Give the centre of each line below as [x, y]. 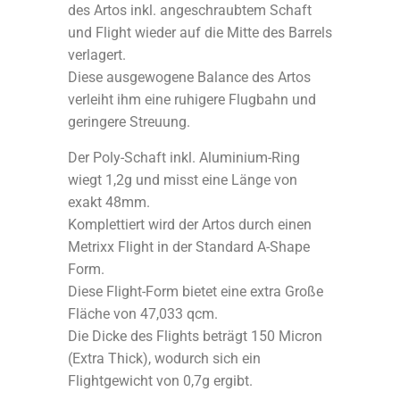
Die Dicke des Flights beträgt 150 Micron [195, 336]
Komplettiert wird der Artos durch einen [190, 224]
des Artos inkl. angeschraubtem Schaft [190, 11]
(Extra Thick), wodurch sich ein [164, 358]
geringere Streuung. [129, 122]
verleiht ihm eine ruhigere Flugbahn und [192, 100]
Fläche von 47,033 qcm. [143, 313]
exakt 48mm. [109, 202]
